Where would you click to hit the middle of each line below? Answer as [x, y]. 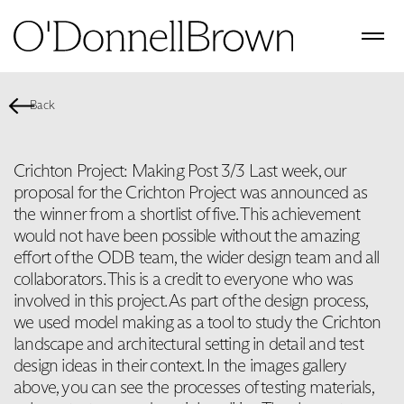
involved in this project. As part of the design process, [191, 300]
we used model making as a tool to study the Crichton [197, 321]
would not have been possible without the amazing [187, 235]
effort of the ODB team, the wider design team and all [197, 257]
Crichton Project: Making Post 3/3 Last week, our [180, 170]
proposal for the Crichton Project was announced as [191, 192]
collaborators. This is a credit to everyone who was [184, 278]
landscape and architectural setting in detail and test [188, 343]
